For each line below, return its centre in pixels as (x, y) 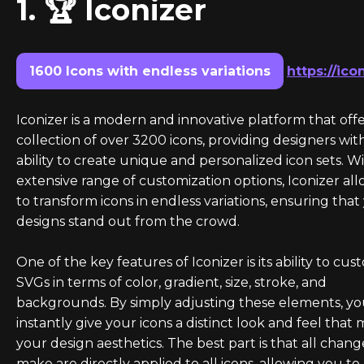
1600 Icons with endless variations (150, 71)
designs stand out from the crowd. (128, 221)
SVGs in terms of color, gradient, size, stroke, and (171, 282)
